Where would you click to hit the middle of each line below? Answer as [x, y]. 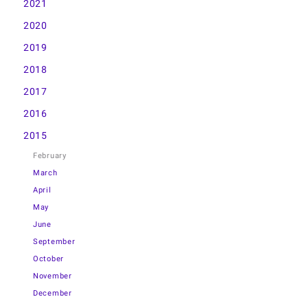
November [53, 276]
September [54, 242]
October [48, 259]
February [50, 156]
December [53, 294]
